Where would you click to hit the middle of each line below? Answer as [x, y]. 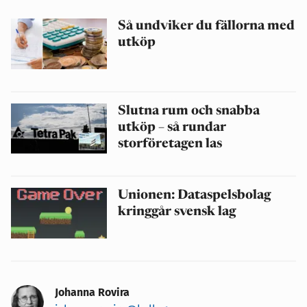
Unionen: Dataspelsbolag [194, 196]
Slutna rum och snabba [189, 111]
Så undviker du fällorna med [206, 27]
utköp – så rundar [172, 127]
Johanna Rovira [92, 292]
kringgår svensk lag [177, 212]
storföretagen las [170, 144]
